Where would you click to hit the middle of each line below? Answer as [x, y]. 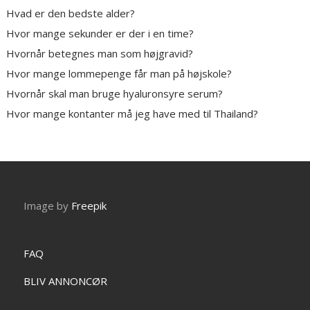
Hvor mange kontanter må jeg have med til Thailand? [133, 114]
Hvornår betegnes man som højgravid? [100, 54]
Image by [48, 206]
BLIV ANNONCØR [66, 281]
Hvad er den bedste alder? [71, 13]
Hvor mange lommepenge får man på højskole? [119, 74]
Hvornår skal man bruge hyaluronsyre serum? [115, 94]
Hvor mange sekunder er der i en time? [100, 34]
